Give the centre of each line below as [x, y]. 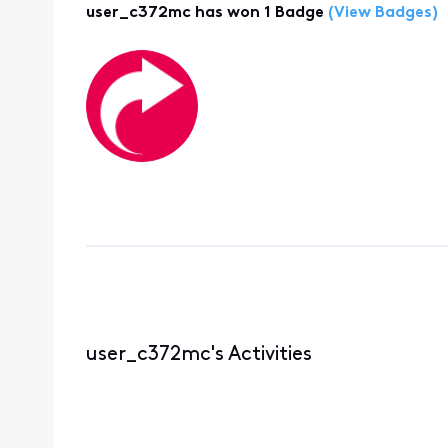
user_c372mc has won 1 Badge [204, 13]
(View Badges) [380, 13]
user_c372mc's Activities [198, 354]
